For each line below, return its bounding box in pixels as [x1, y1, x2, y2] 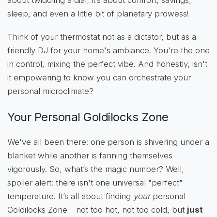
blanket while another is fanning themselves [7, 151, 172, 161]
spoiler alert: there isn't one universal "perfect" [7, 178, 183, 188]
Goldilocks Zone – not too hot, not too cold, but [7, 205, 187, 215]
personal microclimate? [7, 86, 93, 96]
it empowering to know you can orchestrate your [7, 73, 191, 83]
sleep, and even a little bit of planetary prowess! [7, 9, 189, 19]
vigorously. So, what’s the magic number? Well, [7, 164, 184, 174]
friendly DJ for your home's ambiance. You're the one [7, 46, 210, 56]
